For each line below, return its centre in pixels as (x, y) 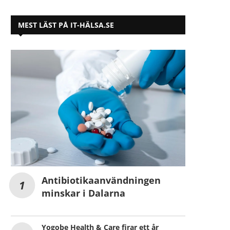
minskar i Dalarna (83, 193)
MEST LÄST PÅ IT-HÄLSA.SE (66, 25)
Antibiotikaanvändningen (101, 180)
